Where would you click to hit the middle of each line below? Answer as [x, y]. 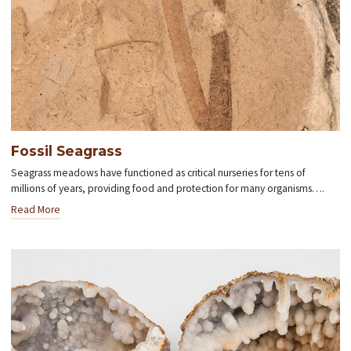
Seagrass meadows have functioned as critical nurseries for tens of [159, 173]
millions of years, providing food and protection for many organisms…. [168, 189]
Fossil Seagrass [67, 151]
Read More [36, 210]
